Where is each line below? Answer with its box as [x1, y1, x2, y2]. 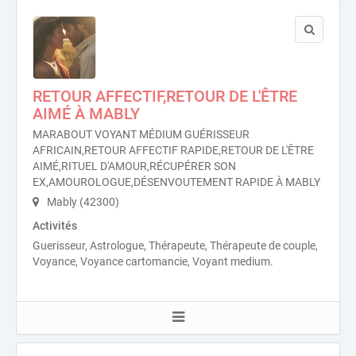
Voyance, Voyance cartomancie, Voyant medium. [33, 255, 273, 268]
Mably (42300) [44, 195, 119, 208]
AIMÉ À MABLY [33, 104, 140, 123]
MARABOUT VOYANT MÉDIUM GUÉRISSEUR [33, 128, 250, 141]
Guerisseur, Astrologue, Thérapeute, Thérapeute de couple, [33, 239, 318, 252]
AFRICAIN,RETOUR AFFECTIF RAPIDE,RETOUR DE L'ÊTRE [33, 144, 314, 157]
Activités [33, 219, 77, 232]
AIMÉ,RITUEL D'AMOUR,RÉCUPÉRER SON [33, 160, 236, 172]
